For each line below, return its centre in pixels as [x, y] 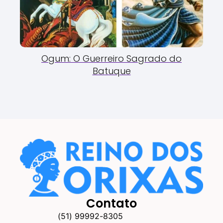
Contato [111, 204]
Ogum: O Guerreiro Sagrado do [111, 59]
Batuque [111, 71]
